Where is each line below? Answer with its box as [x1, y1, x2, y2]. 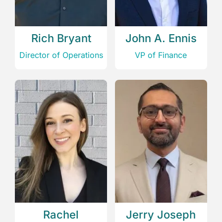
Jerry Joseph [126, 208, 196, 221]
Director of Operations [19, 50, 103, 60]
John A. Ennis [125, 31, 197, 45]
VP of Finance [135, 50, 187, 60]
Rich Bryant [31, 31, 91, 45]
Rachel [43, 208, 79, 221]
